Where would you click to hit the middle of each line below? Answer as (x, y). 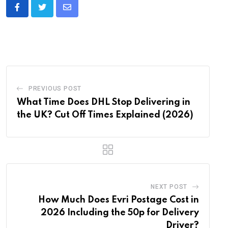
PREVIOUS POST (55, 89)
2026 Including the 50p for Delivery (120, 213)
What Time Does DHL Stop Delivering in (104, 103)
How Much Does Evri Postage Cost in (119, 200)
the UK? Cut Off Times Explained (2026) (105, 115)
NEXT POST (169, 187)
